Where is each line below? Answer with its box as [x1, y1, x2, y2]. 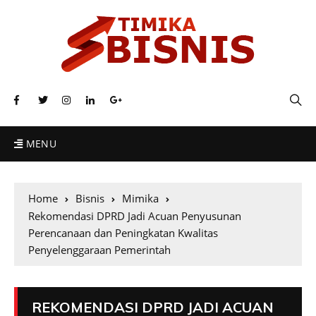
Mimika [122, 191, 159, 205]
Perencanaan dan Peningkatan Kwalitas [28, 226, 218, 240]
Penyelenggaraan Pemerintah [28, 243, 171, 257]
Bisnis [75, 191, 104, 205]
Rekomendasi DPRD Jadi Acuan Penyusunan [28, 209, 241, 223]
